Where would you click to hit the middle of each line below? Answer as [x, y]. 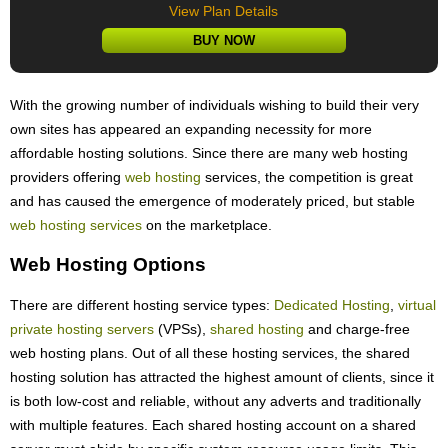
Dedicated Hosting [332, 304]
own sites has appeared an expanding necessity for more [191, 129]
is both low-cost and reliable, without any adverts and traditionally [215, 400]
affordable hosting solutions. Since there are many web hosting [209, 153]
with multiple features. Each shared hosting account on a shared [213, 424]
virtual [417, 304]
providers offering [67, 177]
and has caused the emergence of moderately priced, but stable [212, 201]
